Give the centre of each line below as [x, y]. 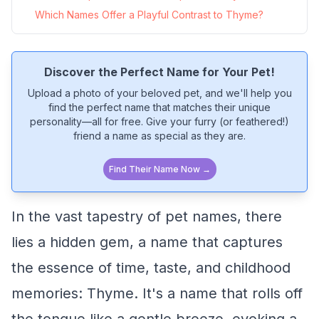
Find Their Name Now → [159, 169]
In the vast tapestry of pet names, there [147, 216]
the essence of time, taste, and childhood [151, 268]
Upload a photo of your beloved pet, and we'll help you [159, 93]
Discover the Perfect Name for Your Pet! [159, 72]
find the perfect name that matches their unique [159, 107]
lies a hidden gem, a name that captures [147, 242]
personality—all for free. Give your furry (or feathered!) [159, 121]
